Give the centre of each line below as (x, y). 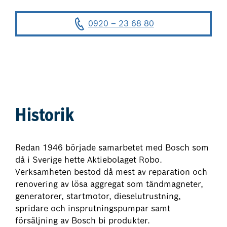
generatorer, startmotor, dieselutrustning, (98, 196)
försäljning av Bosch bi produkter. (83, 220)
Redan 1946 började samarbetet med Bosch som (112, 147)
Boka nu (113, 49)
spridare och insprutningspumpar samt (93, 208)
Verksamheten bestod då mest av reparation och (111, 172)
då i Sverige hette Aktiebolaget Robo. (89, 160)
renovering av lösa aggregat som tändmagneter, (109, 184)
